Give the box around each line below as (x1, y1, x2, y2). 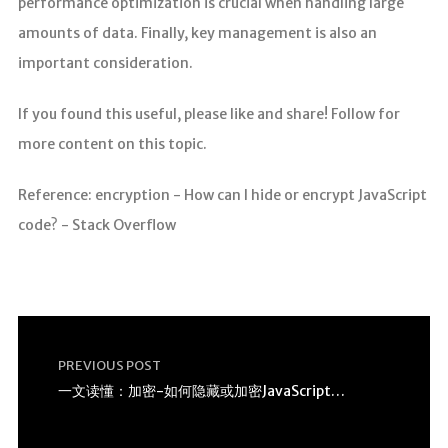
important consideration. (17, 54, 193, 73)
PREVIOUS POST (57, 357, 161, 375)
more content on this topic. (17, 135, 207, 154)
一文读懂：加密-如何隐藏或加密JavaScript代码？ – (330, 382, 345, 401)
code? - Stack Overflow (17, 216, 176, 235)
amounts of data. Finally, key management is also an (17, 24, 377, 43)
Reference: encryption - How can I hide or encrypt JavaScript (17, 186, 427, 205)
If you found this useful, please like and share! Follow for (17, 105, 400, 124)
